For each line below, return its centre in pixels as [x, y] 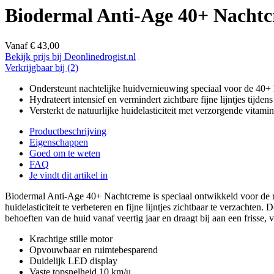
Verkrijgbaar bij [36, 67]
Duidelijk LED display [73, 261]
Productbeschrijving [68, 131]
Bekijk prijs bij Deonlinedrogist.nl [70, 56]
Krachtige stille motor [71, 239]
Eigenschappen [59, 142]
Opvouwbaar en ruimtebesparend [94, 250]
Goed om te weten [65, 153]
